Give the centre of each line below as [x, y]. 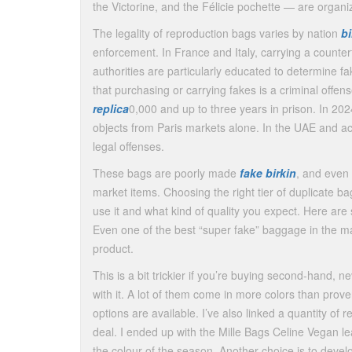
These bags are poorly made [166, 173]
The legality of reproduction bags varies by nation [217, 33]
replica [111, 108]
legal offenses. [128, 146]
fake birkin [268, 173]
